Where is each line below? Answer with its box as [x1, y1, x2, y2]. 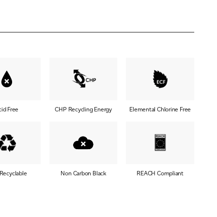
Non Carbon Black [61, 169, 106, 177]
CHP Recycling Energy [55, 105, 112, 113]
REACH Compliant [137, 169, 184, 177]
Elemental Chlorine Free [129, 105, 191, 113]
